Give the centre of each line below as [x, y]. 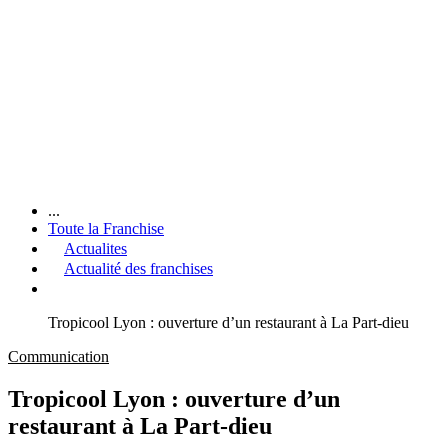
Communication [58, 356]
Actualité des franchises [138, 268]
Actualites [95, 248]
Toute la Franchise [106, 228]
